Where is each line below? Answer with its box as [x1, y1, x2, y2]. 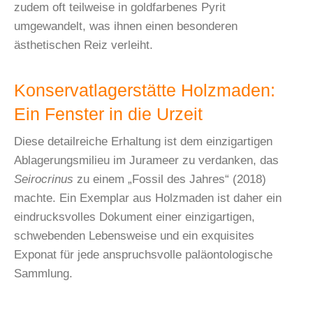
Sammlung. [14, 266, 73, 280]
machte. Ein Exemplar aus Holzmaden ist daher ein [14, 191, 282, 205]
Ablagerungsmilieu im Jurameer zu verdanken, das [14, 153, 279, 167]
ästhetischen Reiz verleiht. [14, 38, 153, 52]
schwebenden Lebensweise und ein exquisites [14, 228, 254, 242]
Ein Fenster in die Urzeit [14, 104, 203, 124]
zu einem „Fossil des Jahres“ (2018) [73, 172, 266, 186]
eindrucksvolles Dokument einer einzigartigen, [14, 210, 255, 224]
